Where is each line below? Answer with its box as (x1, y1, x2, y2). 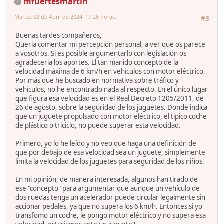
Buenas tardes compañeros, (15, 31, 102, 40)
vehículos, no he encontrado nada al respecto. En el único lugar (15, 85, 208, 94)
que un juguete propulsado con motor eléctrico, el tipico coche (15, 112, 207, 121)
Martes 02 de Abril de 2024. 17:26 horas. (14, 12, 116, 20)
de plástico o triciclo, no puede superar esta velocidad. (15, 121, 181, 130)
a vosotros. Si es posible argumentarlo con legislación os (15, 49, 186, 58)
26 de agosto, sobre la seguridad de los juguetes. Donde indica (15, 103, 207, 112)
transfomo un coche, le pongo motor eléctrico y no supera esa (15, 211, 206, 220)
